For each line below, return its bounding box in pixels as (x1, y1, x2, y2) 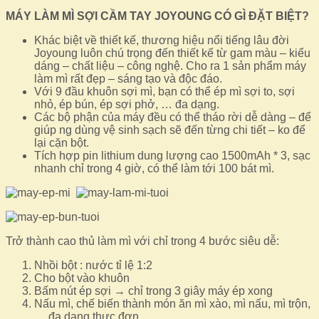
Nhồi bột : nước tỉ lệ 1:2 (34, 258, 152, 271)
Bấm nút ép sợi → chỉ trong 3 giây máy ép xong (34, 284, 273, 297)
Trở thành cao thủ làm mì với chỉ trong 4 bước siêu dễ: (6, 234, 279, 247)
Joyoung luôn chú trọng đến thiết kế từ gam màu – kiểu (34, 46, 310, 59)
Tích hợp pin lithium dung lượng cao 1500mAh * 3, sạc (34, 149, 310, 162)
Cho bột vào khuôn (34, 271, 130, 284)
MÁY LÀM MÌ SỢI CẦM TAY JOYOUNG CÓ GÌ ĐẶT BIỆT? (6, 9, 309, 22)
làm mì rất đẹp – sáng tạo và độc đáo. (34, 72, 222, 85)
